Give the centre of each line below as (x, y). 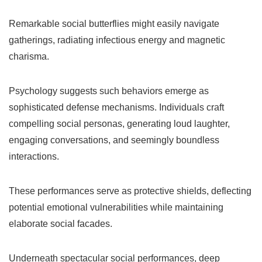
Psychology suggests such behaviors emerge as (109, 91)
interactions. (34, 156)
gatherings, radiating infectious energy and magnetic (117, 40)
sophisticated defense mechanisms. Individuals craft (116, 107)
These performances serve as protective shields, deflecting (130, 191)
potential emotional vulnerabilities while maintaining (116, 207)
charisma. (29, 56)
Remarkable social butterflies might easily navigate (114, 23)
